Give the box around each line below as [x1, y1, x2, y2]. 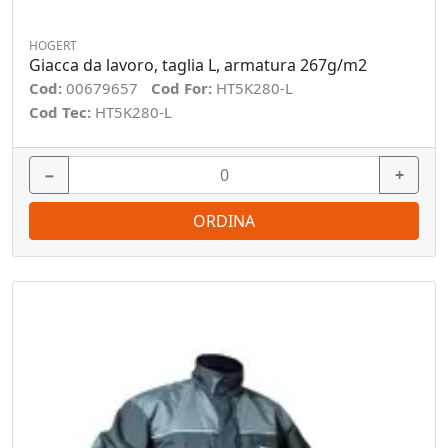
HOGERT [29, 37, 77, 54]
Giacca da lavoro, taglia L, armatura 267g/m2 [29, 54, 367, 76]
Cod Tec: [29, 102, 95, 122]
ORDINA [193, 210, 255, 232]
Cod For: [151, 78, 216, 98]
